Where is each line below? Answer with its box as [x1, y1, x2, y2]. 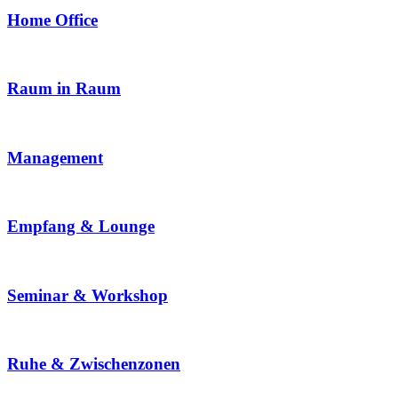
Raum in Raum [7, 79, 121, 99]
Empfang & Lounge [7, 217, 155, 236]
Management [7, 147, 103, 167]
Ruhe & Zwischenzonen [7, 354, 180, 373]
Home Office [7, 10, 98, 29]
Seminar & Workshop [7, 285, 168, 305]
